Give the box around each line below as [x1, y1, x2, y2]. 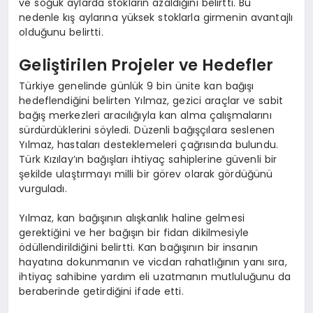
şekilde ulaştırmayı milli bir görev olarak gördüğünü [19, 166, 273, 181]
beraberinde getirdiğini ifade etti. [19, 284, 184, 298]
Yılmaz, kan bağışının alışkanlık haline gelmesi [19, 210, 245, 225]
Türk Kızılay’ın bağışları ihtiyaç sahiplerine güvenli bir [19, 152, 277, 166]
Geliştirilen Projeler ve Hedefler [19, 54, 274, 77]
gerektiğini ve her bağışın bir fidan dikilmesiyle [19, 225, 249, 240]
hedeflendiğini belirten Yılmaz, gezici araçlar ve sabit [19, 93, 283, 108]
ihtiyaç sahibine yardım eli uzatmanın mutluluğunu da [19, 269, 291, 284]
